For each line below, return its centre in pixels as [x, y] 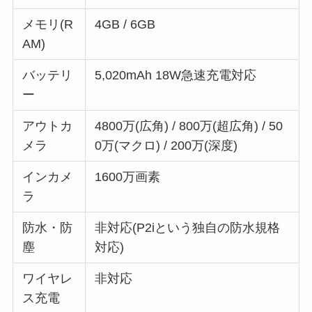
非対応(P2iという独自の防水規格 [188, 228]
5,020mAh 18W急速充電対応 [176, 76]
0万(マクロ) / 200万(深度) [166, 146]
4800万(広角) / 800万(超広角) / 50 [189, 126]
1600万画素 [128, 177]
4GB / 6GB [125, 25]
